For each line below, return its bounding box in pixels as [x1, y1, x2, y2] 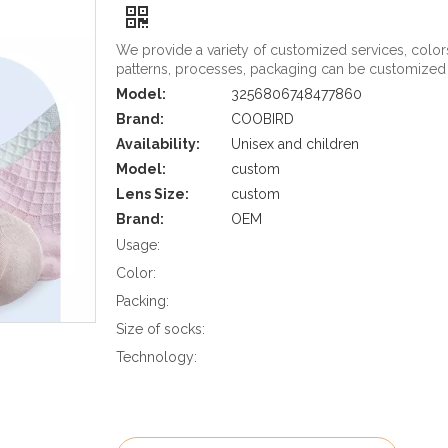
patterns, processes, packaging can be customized [116, 61, 446, 77]
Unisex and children [231, 136, 359, 152]
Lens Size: [116, 186, 189, 202]
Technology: [116, 349, 197, 365]
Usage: [116, 237, 160, 253]
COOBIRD [231, 111, 294, 127]
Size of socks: [116, 321, 205, 337]
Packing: [116, 293, 169, 309]
